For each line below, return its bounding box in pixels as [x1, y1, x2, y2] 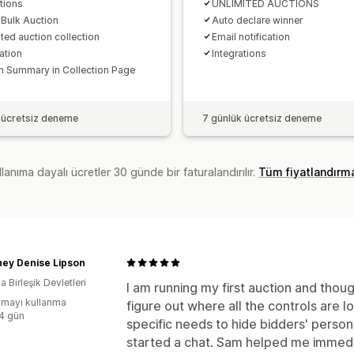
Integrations [212, 47, 266, 59]
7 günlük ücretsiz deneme [202, 111, 322, 124]
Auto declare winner [212, 13, 303, 26]
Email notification [212, 30, 290, 43]
